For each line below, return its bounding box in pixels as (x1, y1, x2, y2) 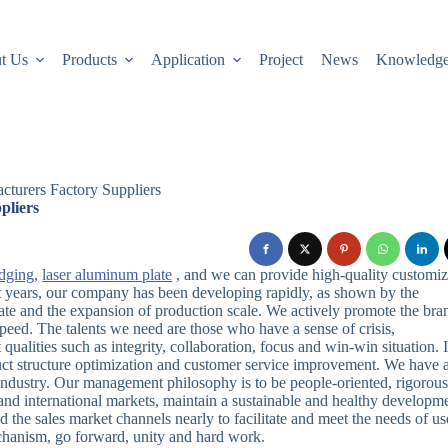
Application (151, 51, 226, 68)
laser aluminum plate (42, 266, 173, 284)
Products (61, 51, 117, 68)
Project (259, 51, 304, 68)
